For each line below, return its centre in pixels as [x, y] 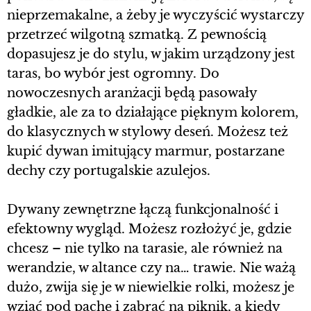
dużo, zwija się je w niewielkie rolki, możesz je [151, 287]
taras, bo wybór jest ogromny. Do [113, 73]
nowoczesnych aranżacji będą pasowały [132, 93]
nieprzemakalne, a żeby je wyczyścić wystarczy [155, 15]
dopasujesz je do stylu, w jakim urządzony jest [151, 54]
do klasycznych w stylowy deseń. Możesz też [148, 132]
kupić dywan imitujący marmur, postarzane [146, 151]
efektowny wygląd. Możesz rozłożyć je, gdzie [149, 229]
